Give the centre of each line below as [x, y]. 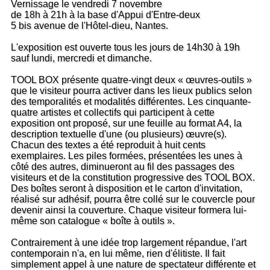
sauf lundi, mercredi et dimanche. [81, 58]
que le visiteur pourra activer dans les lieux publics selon [131, 91]
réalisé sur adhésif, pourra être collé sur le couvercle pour [133, 199]
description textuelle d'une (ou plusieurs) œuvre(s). [119, 134]
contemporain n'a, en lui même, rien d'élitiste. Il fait [118, 254]
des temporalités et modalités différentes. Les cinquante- [131, 102]
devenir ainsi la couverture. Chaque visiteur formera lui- [129, 210]
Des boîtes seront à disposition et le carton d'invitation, [127, 189]
